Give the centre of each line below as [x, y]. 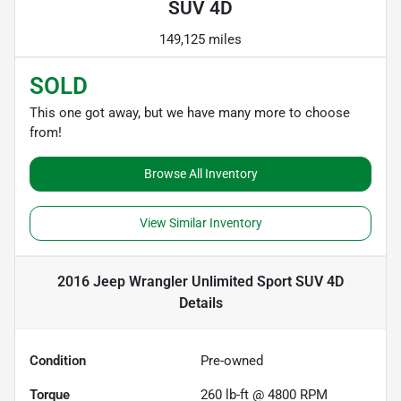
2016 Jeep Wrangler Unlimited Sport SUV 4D [200, 282]
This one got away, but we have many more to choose [190, 113]
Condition [58, 361]
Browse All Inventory [200, 174]
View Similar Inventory [200, 223]
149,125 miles [200, 40]
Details [200, 303]
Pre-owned [232, 361]
